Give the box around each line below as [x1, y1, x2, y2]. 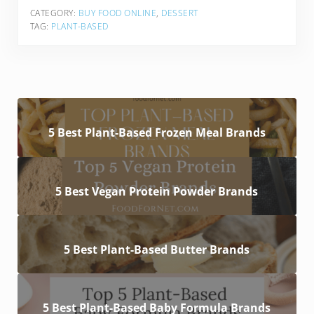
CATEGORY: [29, 6, 78, 19]
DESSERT [161, 6, 198, 19]
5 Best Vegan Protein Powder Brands [55, 183, 259, 199]
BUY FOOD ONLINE [78, 6, 157, 19]
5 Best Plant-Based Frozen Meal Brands [48, 125, 266, 141]
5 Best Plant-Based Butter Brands [64, 241, 250, 257]
